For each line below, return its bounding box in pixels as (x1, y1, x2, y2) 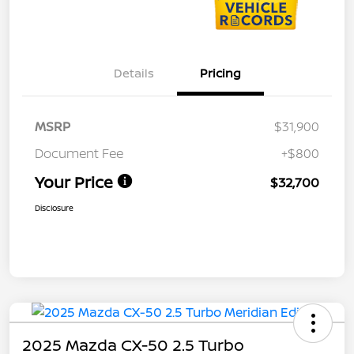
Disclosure (35, 201, 73, 213)
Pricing (200, 64, 241, 81)
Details (113, 64, 154, 81)
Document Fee (35, 144, 123, 162)
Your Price (35, 171, 113, 193)
